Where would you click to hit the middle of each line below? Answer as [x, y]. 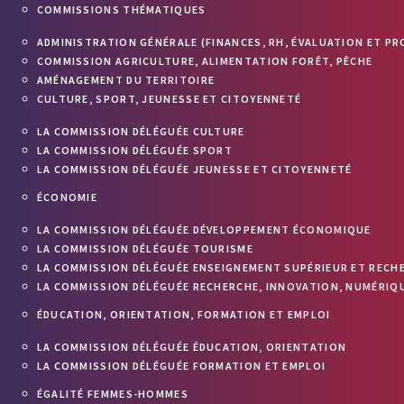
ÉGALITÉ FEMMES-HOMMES [112, 394]
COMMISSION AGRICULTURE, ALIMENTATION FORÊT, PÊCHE [205, 61]
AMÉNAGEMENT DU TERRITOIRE [126, 80]
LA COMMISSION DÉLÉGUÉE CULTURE [141, 131]
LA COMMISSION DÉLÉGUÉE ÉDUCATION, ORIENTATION [192, 347]
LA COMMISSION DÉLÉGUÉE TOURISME [145, 248]
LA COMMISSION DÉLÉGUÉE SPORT [135, 150]
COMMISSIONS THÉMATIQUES [121, 9]
